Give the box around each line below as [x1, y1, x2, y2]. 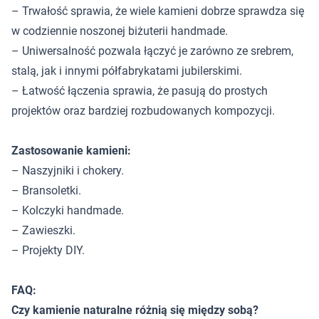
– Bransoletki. [11, 184, 81, 197]
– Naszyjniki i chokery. [11, 164, 124, 177]
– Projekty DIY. [11, 244, 85, 257]
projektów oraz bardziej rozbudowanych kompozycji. [11, 104, 275, 117]
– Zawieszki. [11, 224, 75, 237]
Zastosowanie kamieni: [11, 144, 131, 157]
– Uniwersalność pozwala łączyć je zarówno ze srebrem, [11, 44, 293, 58]
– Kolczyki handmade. [11, 204, 124, 217]
